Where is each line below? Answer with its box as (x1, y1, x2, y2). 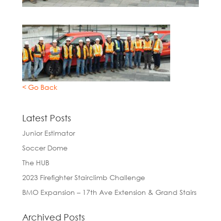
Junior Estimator (22, 128, 75, 137)
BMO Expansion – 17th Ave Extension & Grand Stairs (22, 187, 196, 196)
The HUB (22, 158, 49, 167)
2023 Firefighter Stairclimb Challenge (22, 173, 145, 182)
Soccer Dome (22, 143, 68, 152)
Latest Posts (22, 112, 71, 123)
